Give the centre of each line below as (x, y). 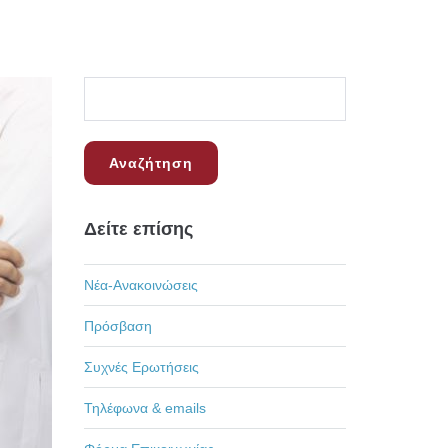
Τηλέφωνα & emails (144, 408)
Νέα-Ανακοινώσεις (140, 285)
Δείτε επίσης (138, 229)
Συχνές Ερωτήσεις (141, 367)
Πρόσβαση (117, 326)
